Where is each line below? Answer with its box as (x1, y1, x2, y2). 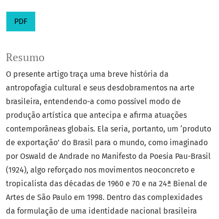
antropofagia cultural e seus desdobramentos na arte (6, 83, 195, 93)
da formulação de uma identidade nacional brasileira (6, 206, 197, 216)
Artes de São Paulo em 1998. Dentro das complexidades (6, 193, 202, 202)
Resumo (6, 50, 44, 65)
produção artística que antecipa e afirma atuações (6, 110, 187, 120)
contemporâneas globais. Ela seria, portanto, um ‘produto (6, 124, 211, 134)
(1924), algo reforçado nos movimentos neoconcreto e (6, 165, 195, 175)
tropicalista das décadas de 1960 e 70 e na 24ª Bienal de (6, 179, 207, 189)
